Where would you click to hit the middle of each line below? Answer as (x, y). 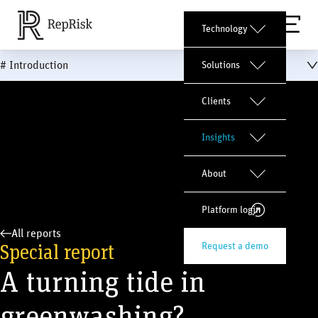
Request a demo (235, 246)
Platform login (231, 210)
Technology (224, 29)
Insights (218, 138)
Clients (216, 102)
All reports (36, 233)
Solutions (220, 65)
